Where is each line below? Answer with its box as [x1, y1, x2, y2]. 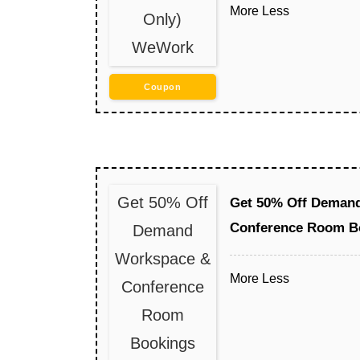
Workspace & [114, 249, 211, 268]
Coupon [144, 81, 182, 92]
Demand [132, 221, 193, 239]
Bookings [129, 333, 195, 352]
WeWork [131, 38, 194, 56]
